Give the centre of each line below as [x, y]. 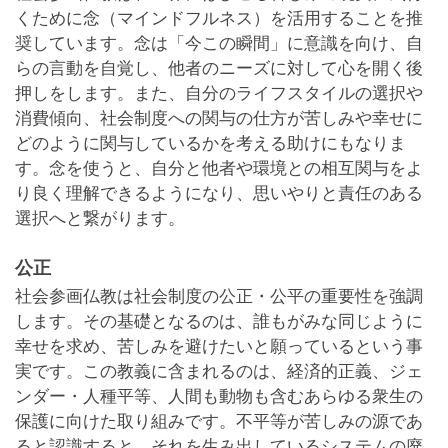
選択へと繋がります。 [100, 218]
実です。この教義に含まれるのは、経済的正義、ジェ [219, 371]
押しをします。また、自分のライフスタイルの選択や [219, 93]
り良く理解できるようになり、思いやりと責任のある [219, 193]
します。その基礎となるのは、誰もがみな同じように [219, 321]
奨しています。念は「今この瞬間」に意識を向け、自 [219, 43]
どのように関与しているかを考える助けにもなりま [210, 143]
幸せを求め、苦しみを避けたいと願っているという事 [219, 346]
